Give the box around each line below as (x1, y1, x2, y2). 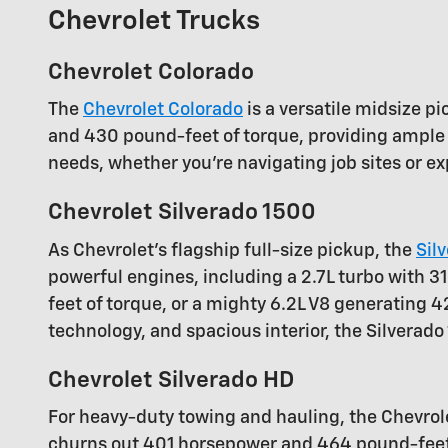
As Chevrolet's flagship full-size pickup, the (48, 241, 416, 260)
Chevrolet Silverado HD (48, 368, 294, 392)
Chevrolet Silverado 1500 (48, 201, 316, 225)
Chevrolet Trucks (48, 7, 260, 35)
